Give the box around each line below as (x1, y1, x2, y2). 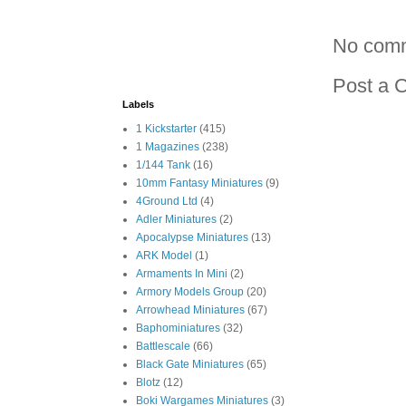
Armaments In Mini (136, 267, 227, 280)
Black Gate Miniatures (136, 358, 244, 371)
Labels (122, 99, 154, 110)
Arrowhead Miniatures (136, 304, 245, 316)
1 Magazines (136, 140, 199, 153)
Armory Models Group (136, 285, 244, 298)
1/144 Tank (136, 159, 190, 171)
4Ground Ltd (136, 195, 198, 208)
